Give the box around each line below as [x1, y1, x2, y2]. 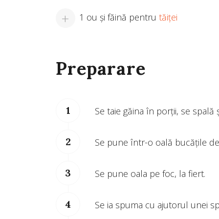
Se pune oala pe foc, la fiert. [95, 168, 205, 180]
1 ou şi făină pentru [79, 11, 159, 23]
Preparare [56, 57, 146, 80]
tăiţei [159, 11, 177, 23]
